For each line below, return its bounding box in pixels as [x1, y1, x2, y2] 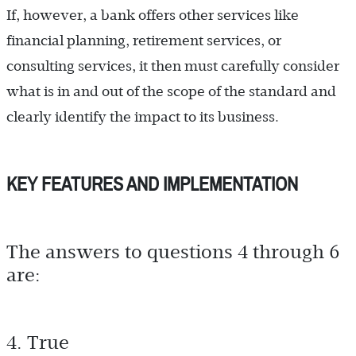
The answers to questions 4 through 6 [6, 240, 340, 262]
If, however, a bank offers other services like [6, 6, 299, 23]
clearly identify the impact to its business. [6, 108, 279, 125]
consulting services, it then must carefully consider [6, 57, 339, 74]
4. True [6, 331, 69, 353]
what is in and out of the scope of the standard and [6, 83, 336, 99]
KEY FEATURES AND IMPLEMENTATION [6, 172, 298, 197]
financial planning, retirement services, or [6, 32, 281, 48]
